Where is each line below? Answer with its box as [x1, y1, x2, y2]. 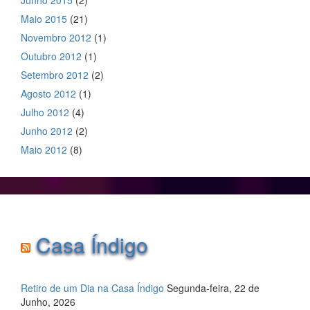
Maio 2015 [21, 11, 67, 26]
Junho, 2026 [21, 294, 75, 309]
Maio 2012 [21, 142, 67, 156]
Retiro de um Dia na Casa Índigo [21, 280, 164, 295]
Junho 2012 [21, 123, 73, 138]
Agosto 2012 [21, 86, 76, 100]
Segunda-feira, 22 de [167, 280, 259, 295]
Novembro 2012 [21, 30, 91, 44]
